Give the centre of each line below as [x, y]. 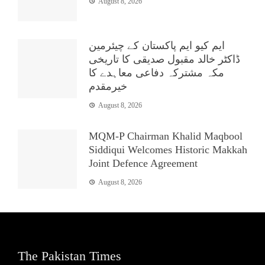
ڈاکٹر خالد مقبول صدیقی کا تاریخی [164, 59]
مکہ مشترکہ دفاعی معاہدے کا [156, 72]
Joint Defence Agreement [143, 163]
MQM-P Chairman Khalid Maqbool [166, 136]
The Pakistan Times [70, 256]
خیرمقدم [108, 86]
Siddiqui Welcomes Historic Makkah [168, 149]
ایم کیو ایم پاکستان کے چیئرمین [157, 45]
